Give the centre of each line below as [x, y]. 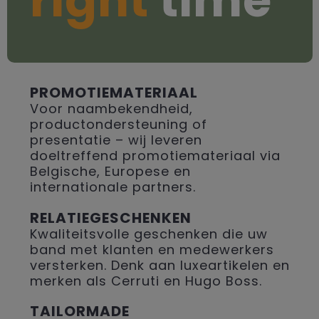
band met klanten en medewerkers [152, 249]
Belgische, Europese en [110, 171]
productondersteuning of [118, 124]
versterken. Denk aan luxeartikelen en [159, 265]
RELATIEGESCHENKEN [110, 218]
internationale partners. [113, 187]
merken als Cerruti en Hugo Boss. [146, 281]
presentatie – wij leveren [116, 140]
